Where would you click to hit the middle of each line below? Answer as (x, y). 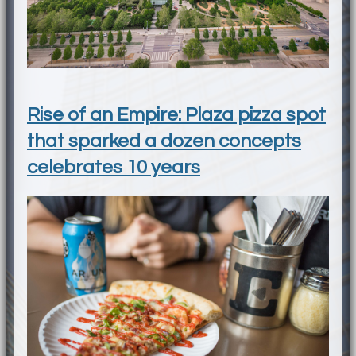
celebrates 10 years (114, 168)
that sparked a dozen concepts (164, 141)
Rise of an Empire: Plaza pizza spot (176, 115)
